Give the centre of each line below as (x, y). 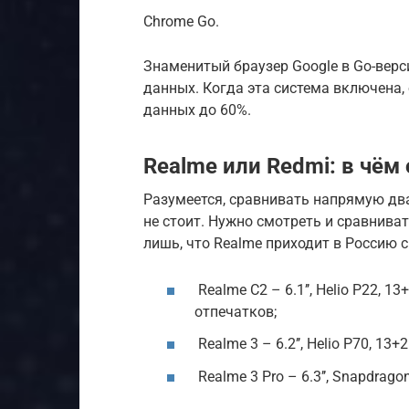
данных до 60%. (197, 110)
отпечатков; (236, 312)
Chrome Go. (181, 21)
